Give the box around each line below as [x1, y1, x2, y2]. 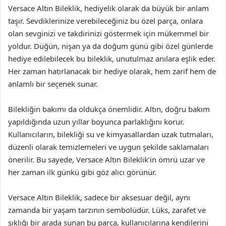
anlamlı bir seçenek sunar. [8, 78, 98, 89]
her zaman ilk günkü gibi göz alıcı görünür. [8, 166, 156, 177]
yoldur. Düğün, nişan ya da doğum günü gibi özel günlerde [8, 40, 213, 51]
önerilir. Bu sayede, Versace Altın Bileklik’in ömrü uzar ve [8, 154, 205, 164]
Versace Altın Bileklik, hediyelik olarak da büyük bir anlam [8, 3, 209, 13]
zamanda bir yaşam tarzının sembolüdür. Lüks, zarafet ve [8, 204, 206, 215]
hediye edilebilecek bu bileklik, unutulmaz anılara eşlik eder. [8, 53, 215, 64]
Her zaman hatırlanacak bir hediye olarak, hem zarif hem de [8, 66, 216, 76]
